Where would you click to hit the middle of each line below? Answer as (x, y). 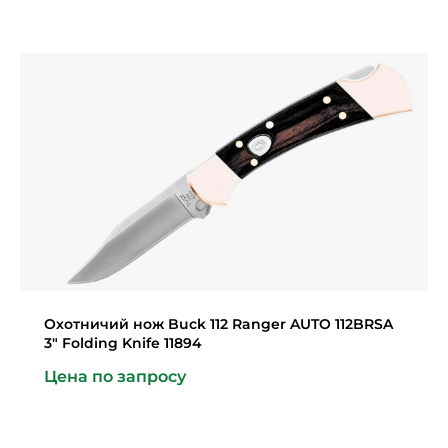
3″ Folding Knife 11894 (123, 342)
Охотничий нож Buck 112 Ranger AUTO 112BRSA (218, 323)
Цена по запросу (115, 376)
